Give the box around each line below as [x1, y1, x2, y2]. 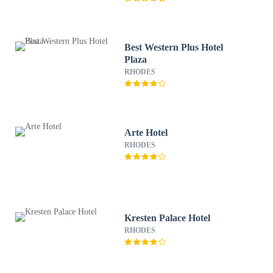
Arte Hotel [124, 127, 168, 138]
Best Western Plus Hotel [124, 42, 224, 52]
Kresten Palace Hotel [124, 213, 211, 223]
